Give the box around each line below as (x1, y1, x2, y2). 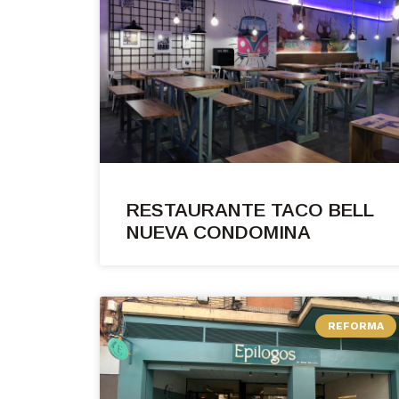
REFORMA (327, 320, 384, 333)
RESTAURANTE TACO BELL (126, 199, 373, 221)
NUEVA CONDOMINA (126, 222, 311, 243)
